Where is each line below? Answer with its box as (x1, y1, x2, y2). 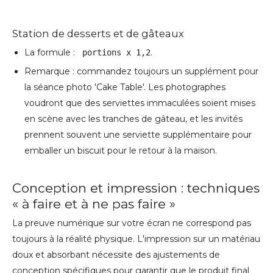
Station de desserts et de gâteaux (12, 27, 184, 40)
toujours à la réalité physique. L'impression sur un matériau (12, 233, 260, 245)
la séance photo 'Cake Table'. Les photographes (24, 82, 225, 93)
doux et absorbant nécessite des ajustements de (12, 249, 220, 261)
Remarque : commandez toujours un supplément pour (24, 66, 258, 77)
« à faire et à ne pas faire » (12, 196, 175, 212)
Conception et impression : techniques (12, 180, 260, 196)
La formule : (24, 47, 77, 58)
